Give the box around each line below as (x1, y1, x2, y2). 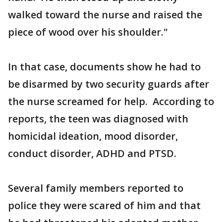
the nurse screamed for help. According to (8, 94, 214, 108)
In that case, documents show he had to (8, 59, 201, 73)
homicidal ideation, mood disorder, (8, 129, 178, 143)
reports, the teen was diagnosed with (8, 111, 188, 125)
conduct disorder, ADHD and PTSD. (8, 146, 176, 160)
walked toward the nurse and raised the (8, 7, 202, 21)
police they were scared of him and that (8, 198, 201, 212)
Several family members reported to (8, 181, 183, 195)
